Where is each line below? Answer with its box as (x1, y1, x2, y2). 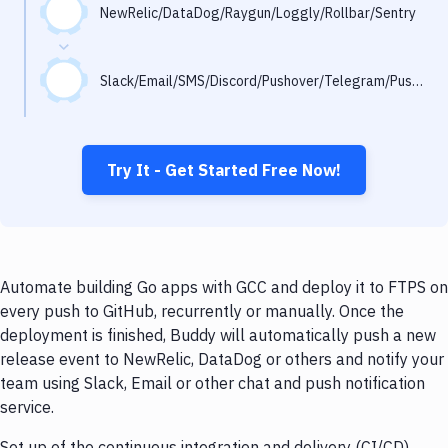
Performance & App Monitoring (24, 34, 249, 54)
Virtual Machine (24, 154, 137, 174)
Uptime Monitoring (24, 74, 159, 94)
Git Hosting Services (24, 114, 168, 134)
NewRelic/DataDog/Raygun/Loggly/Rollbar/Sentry (100, 4, 416, 22)
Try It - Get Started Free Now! (107, 160, 341, 180)
